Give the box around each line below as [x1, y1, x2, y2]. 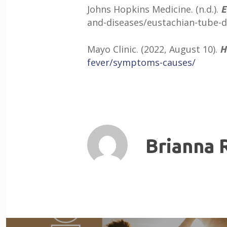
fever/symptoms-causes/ [87, 56, 196, 68]
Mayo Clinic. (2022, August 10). [87, 43, 220, 55]
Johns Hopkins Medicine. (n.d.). [87, 3, 221, 15]
